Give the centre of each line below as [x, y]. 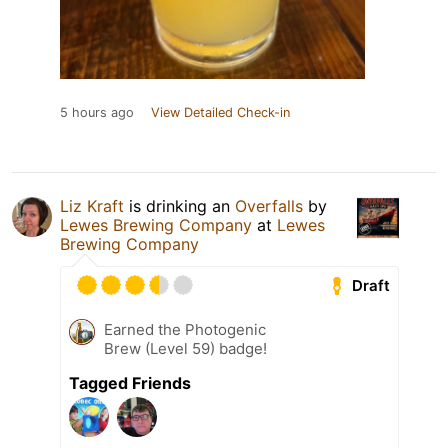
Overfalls [269, 206]
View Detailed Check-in [220, 113]
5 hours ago [97, 113]
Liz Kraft [92, 206]
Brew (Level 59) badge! [185, 349]
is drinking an [179, 206]
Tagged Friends [130, 383]
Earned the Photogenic [185, 330]
